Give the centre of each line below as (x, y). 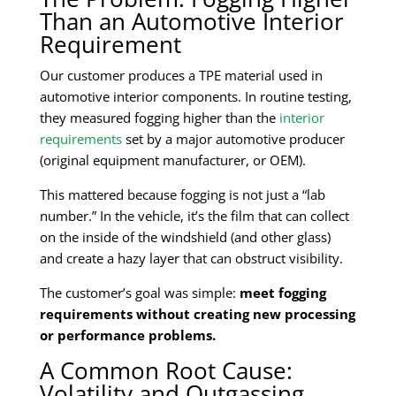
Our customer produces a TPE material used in (181, 75)
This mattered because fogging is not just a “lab (183, 194)
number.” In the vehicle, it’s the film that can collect (194, 215)
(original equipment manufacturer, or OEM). (173, 160)
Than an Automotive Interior (192, 21)
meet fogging (283, 292)
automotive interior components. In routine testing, (196, 96)
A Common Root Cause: (166, 370)
